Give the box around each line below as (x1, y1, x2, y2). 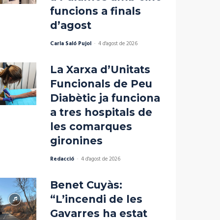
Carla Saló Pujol (50, 39, 91, 49)
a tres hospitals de (50, 106, 152, 119)
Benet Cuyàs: (50, 179, 122, 192)
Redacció (50, 155, 74, 164)
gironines (50, 135, 103, 147)
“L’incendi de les (50, 193, 142, 206)
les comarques (50, 120, 132, 133)
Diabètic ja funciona (50, 92, 160, 105)
